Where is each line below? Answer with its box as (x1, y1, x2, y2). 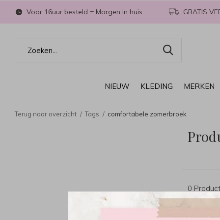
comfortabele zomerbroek (108, 110, 187, 118)
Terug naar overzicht (15, 110, 77, 118)
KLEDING (140, 81, 173, 91)
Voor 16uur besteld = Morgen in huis (25, 7, 142, 16)
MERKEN (184, 81, 215, 91)
